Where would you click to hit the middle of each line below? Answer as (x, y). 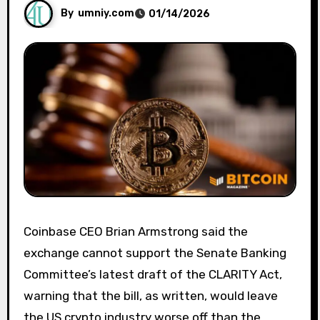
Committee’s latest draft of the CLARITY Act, (152, 274)
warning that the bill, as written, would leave (150, 295)
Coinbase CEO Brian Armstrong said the (27, 231)
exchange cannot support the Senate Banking (155, 252)
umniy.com (106, 13)
